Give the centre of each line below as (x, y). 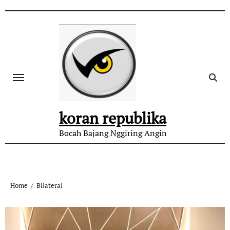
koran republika (113, 118)
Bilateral (49, 185)
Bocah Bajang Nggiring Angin (113, 133)
